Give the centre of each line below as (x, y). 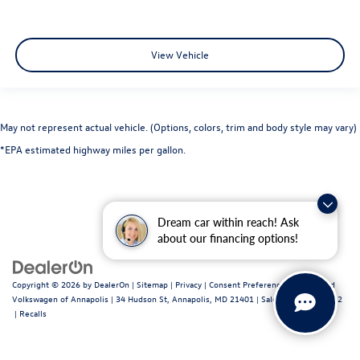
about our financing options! (228, 238)
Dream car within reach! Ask (228, 222)
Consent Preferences (249, 284)
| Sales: (270, 298)
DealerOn (112, 284)
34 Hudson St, (141, 298)
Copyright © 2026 (47, 284)
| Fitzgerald (312, 284)
